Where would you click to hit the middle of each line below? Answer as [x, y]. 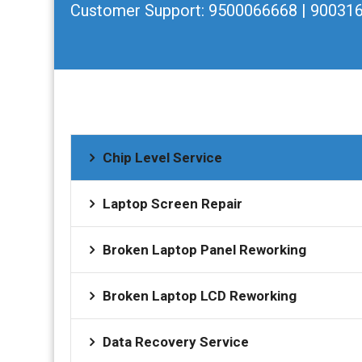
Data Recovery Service [176, 341]
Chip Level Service [162, 157]
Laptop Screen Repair [173, 203]
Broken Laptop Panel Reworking [204, 249]
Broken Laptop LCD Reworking [200, 295]
